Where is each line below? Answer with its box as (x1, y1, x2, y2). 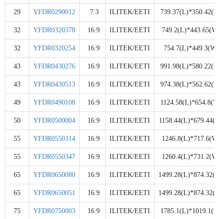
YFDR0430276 (33, 62, 75, 70)
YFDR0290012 (33, 8, 75, 16)
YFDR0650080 (33, 171, 75, 178)
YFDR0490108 (33, 98, 75, 106)
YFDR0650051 (33, 189, 75, 197)
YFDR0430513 (33, 80, 75, 88)
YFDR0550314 (33, 134, 75, 142)
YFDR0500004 (33, 116, 75, 124)
